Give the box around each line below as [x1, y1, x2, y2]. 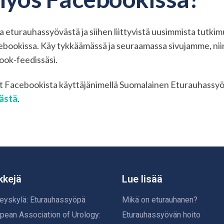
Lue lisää [122, 173, 162, 185]
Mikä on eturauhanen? [122, 195, 197, 204]
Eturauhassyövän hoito [122, 210, 200, 219]
